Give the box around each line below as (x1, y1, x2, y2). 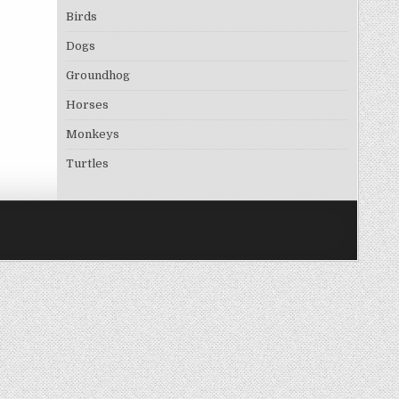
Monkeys (65, 127, 119, 141)
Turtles (65, 157, 109, 170)
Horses (65, 98, 109, 111)
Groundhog (65, 69, 130, 82)
